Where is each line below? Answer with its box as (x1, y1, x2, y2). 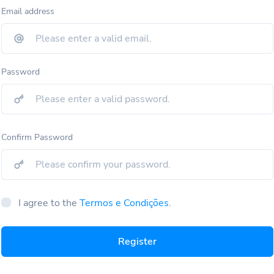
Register (117, 234, 157, 248)
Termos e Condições (79, 196, 169, 210)
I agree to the (18, 196, 80, 210)
